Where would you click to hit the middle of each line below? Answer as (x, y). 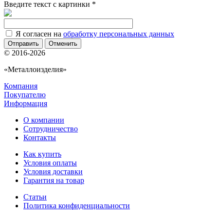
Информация (26, 104)
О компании (44, 120)
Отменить (63, 44)
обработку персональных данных (119, 34)
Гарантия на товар (54, 181)
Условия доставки (53, 172)
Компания (21, 86)
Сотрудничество (51, 129)
